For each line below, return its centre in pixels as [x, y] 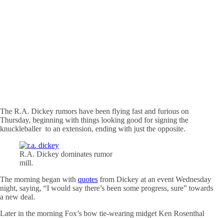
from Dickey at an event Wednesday [154, 179]
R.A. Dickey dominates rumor [66, 154]
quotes [88, 179]
